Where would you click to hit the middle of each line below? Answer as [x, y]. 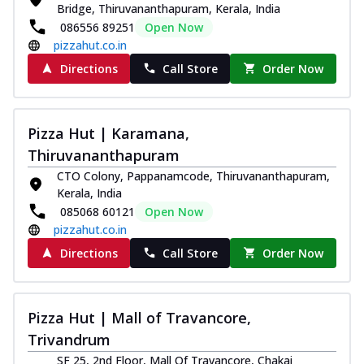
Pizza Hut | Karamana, [108, 133]
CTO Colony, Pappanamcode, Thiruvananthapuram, [193, 175]
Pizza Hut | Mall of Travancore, [139, 317]
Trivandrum [69, 339]
